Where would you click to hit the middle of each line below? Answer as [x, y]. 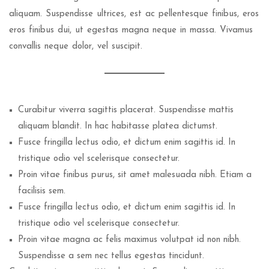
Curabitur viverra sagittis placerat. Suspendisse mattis [126, 110]
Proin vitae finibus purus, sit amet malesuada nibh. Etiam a [135, 175]
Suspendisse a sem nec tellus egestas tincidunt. [111, 256]
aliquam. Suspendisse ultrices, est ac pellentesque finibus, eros [134, 14]
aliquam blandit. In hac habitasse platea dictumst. [118, 126]
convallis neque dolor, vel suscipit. [76, 47]
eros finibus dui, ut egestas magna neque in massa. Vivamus [131, 30]
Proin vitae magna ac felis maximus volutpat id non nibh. [129, 240]
